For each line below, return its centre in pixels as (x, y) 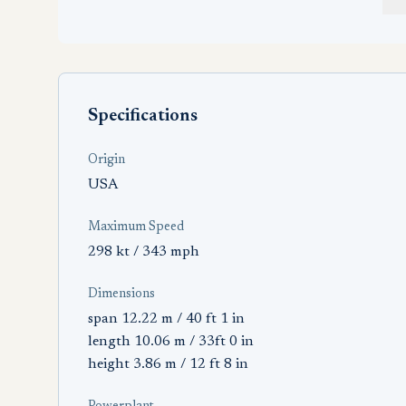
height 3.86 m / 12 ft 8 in (168, 364)
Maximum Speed (136, 227)
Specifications (143, 116)
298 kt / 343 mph (144, 252)
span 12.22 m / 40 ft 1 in (166, 319)
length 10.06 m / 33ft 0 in (171, 342)
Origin (106, 160)
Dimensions (121, 295)
